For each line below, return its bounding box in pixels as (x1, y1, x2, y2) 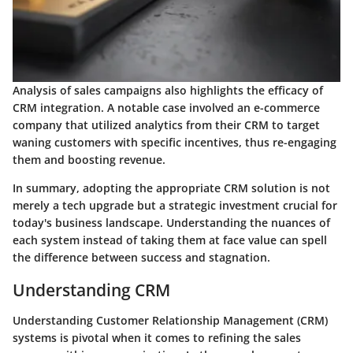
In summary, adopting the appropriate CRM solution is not (13, 180, 330, 196)
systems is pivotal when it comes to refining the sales (13, 329, 301, 345)
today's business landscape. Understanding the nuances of (13, 215, 330, 231)
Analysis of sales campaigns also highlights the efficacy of (13, 83, 323, 98)
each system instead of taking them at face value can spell (13, 232, 327, 248)
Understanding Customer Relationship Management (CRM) (13, 312, 328, 328)
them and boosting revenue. (13, 152, 165, 168)
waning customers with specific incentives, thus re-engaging (13, 135, 336, 150)
